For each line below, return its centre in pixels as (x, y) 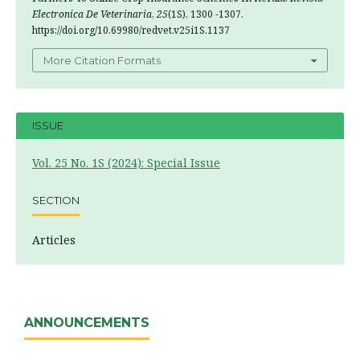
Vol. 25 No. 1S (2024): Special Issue (126, 162)
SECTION (56, 200)
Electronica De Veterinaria (92, 14)
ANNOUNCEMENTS (87, 323)
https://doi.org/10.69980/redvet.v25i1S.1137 (131, 30)
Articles (54, 239)
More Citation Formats (102, 60)
